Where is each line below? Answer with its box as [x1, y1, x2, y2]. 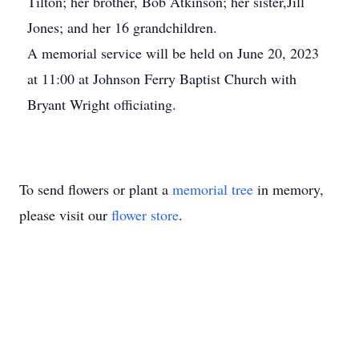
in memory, [253, 179, 324, 199]
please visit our [19, 205, 111, 224]
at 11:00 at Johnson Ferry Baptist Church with [27, 69, 296, 88]
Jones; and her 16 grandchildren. [27, 18, 217, 37]
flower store [111, 205, 179, 224]
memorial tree [172, 179, 253, 199]
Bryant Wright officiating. [27, 95, 176, 114]
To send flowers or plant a [19, 179, 172, 199]
